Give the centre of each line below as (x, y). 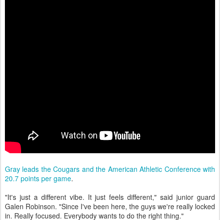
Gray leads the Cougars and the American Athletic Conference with (110, 169)
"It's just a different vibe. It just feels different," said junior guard (110, 197)
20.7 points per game (38, 178)
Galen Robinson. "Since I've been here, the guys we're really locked (110, 206)
